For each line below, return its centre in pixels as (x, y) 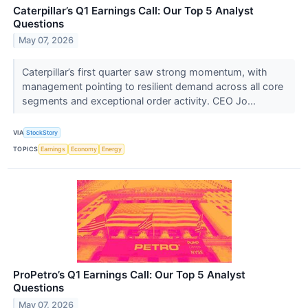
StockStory (42, 133)
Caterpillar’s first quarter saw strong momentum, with (144, 71)
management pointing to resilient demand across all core (152, 86)
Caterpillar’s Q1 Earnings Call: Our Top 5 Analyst (133, 10)
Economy (84, 149)
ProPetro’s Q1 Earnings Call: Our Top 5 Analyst (129, 274)
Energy (112, 149)
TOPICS (26, 149)
